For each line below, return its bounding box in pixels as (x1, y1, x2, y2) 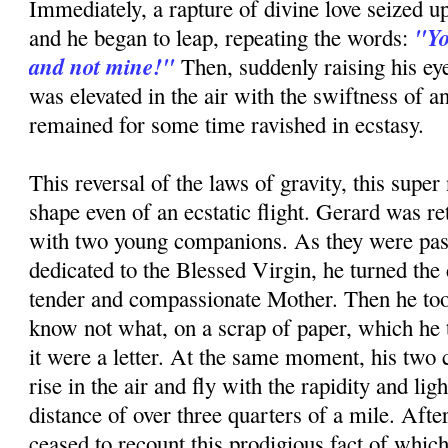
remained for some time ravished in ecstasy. (29, 109, 425, 140)
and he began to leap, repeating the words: (29, 22, 415, 53)
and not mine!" (29, 50, 176, 83)
